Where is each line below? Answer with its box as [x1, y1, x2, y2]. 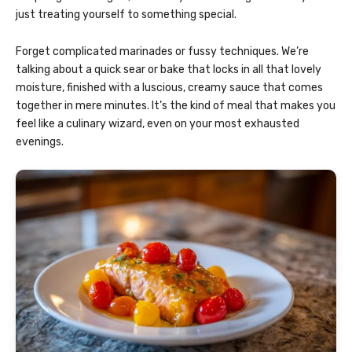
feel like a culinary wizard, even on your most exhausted [16, 117, 299, 131]
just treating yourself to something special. [16, 8, 236, 22]
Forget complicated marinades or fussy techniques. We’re [16, 45, 309, 59]
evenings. [16, 135, 64, 149]
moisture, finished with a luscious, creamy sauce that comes [16, 81, 323, 95]
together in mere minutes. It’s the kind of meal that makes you [16, 99, 335, 113]
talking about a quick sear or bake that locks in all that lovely [16, 63, 321, 77]
